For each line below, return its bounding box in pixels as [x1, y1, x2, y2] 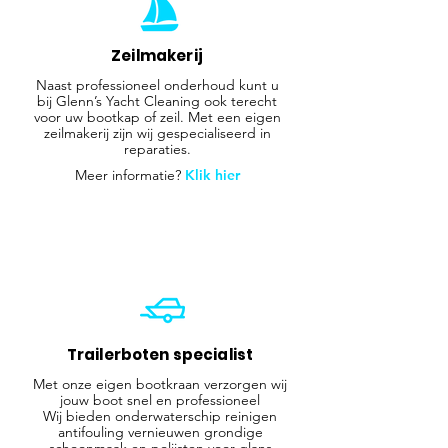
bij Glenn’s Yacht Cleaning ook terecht [37, 91, 277, 110]
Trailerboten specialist [66, 343, 254, 365]
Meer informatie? [74, 165, 185, 184]
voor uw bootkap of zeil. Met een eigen [33, 107, 281, 126]
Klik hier [184, 165, 240, 184]
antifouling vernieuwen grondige [57, 422, 263, 441]
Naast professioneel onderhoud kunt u [35, 75, 279, 94]
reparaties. [123, 139, 191, 158]
